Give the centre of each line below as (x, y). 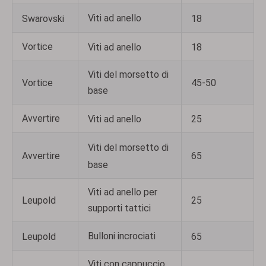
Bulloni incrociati (122, 236)
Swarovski (43, 18)
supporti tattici (119, 208)
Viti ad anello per (123, 192)
